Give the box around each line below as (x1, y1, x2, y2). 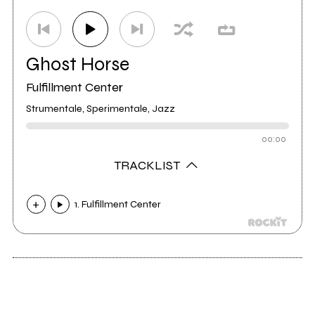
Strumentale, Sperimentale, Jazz (25, 102, 175, 115)
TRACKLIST (114, 157, 184, 173)
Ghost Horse (25, 52, 129, 75)
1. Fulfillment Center (75, 198, 162, 211)
